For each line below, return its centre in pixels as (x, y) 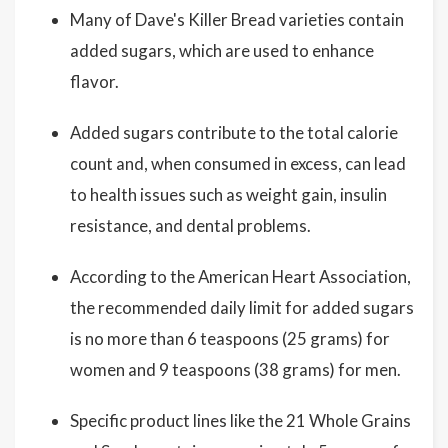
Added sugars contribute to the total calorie (234, 133)
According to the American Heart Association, (240, 277)
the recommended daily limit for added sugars (242, 308)
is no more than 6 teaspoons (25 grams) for (230, 339)
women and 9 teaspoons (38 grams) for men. (235, 370)
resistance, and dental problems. (190, 226)
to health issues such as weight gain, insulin (228, 195)
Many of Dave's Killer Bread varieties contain (237, 20)
